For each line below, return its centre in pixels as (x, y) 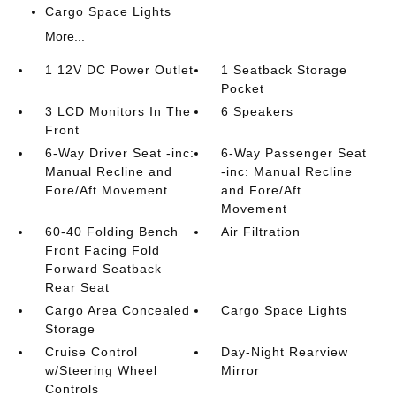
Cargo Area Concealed (117, 310)
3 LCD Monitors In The (118, 111)
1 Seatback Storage (285, 70)
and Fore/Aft (262, 190)
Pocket (243, 88)
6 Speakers (258, 111)
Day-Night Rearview (285, 352)
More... (65, 36)
